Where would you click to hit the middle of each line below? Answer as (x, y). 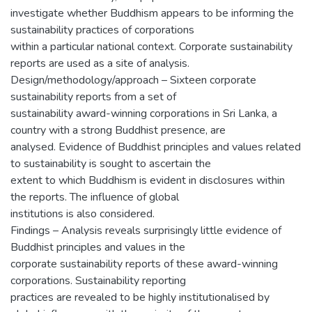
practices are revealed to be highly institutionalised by (140, 297)
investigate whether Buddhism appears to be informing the (152, 13)
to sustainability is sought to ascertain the (111, 163)
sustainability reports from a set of (93, 96)
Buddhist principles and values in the (98, 247)
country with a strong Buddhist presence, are (118, 130)
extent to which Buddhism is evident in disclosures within (148, 180)
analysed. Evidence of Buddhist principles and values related (156, 147)
